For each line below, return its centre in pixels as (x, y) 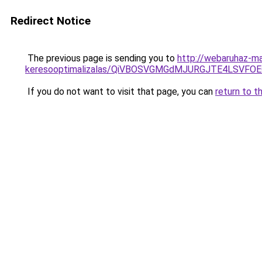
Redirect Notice (51, 21)
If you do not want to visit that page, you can (120, 92)
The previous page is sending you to (101, 58)
